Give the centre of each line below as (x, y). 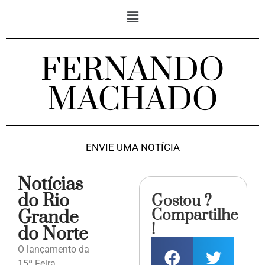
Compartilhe (195, 216)
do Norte (53, 235)
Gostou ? (182, 202)
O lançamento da (54, 250)
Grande (48, 218)
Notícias (50, 185)
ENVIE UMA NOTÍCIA (132, 148)
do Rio (43, 201)
